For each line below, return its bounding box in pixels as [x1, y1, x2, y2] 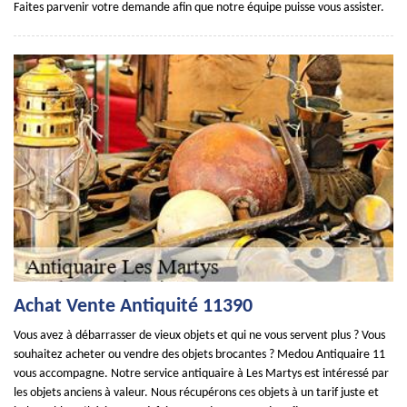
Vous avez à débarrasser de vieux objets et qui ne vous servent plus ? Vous [14, 329, 385, 342]
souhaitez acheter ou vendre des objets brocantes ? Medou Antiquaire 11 [14, 348, 385, 362]
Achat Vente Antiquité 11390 [14, 296, 253, 317]
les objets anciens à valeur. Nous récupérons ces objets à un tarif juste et [14, 386, 379, 400]
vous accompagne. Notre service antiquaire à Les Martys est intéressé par [14, 367, 389, 381]
